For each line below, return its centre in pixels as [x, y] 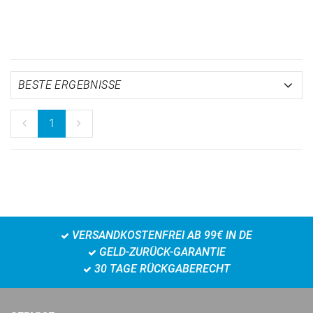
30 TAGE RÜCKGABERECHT [161, 269]
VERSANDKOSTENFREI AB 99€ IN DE [161, 235]
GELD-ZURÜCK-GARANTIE [161, 252]
